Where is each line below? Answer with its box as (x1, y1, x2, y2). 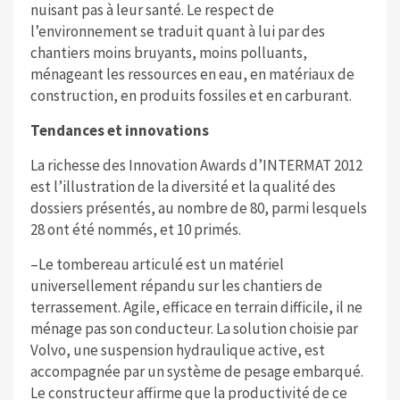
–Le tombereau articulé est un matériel (29, 254, 284, 275)
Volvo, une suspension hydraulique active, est (29, 340, 325, 361)
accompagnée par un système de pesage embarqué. (29, 362, 363, 382)
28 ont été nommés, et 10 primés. (29, 220, 241, 240)
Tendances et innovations (29, 121, 209, 141)
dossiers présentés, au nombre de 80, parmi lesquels (29, 198, 367, 219)
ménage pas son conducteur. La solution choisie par (29, 319, 358, 339)
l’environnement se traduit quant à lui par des (29, 21, 325, 42)
